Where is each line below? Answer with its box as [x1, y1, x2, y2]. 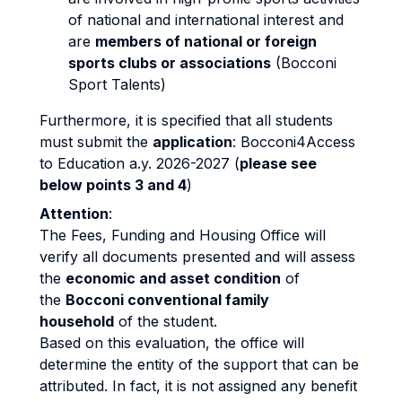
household [39, 312, 114, 330]
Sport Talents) [68, 75, 166, 93]
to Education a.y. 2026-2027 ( [39, 154, 240, 172]
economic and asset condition [66, 269, 281, 287]
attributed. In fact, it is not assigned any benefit [39, 377, 357, 395]
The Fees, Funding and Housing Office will [39, 226, 326, 244]
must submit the [39, 133, 153, 151]
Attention [39, 205, 109, 223]
